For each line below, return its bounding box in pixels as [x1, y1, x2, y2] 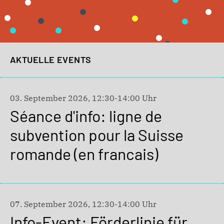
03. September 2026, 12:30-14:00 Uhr [10, 92, 156, 103]
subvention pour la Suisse [10, 124, 183, 144]
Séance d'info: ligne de [10, 105, 162, 125]
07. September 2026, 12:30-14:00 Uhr [10, 198, 156, 209]
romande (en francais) [10, 143, 158, 163]
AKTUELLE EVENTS [10, 53, 91, 65]
